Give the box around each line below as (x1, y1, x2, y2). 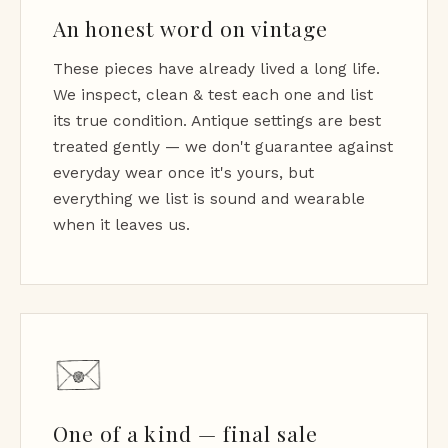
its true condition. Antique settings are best (53, 111, 381, 130)
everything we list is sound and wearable (53, 189, 365, 208)
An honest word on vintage (53, 13, 329, 42)
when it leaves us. (53, 215, 190, 234)
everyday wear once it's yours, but (53, 163, 314, 182)
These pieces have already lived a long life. (53, 59, 380, 78)
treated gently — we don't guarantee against (53, 137, 393, 156)
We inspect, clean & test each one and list (53, 85, 373, 104)
